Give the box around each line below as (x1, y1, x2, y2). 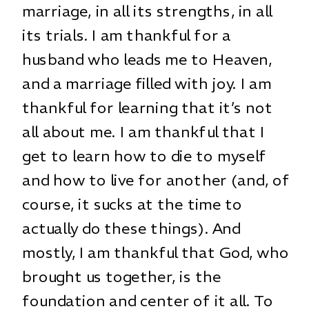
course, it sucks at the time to (22, 194, 243, 214)
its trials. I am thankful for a (22, 25, 231, 45)
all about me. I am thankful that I (22, 121, 265, 141)
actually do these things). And (22, 218, 241, 238)
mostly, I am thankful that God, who (22, 242, 289, 262)
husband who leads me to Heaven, (22, 49, 272, 69)
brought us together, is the (22, 266, 221, 286)
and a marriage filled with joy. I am (22, 73, 272, 93)
